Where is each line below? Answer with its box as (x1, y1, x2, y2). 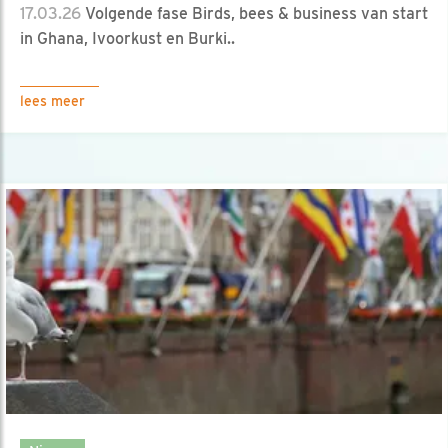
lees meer (20, 92, 85, 109)
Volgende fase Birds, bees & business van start (81, 3, 428, 23)
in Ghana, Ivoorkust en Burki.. (20, 28, 235, 48)
